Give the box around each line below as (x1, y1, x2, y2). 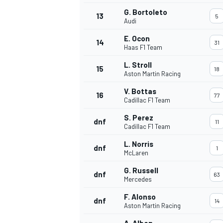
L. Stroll (124, 60, 152, 70)
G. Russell (124, 166, 158, 175)
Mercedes (124, 175, 152, 184)
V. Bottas (124, 87, 156, 96)
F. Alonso (124, 192, 156, 202)
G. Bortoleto (124, 7, 167, 17)
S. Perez (124, 113, 153, 122)
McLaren (124, 149, 148, 157)
